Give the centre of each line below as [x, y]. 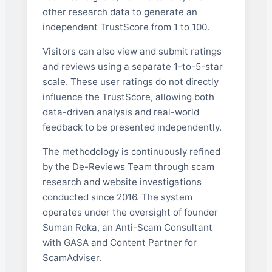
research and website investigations [122, 182]
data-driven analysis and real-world [121, 112]
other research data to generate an [120, 12]
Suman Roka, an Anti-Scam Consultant [127, 227]
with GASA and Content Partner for [119, 242]
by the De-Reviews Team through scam [128, 166]
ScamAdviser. [72, 257]
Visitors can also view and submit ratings [132, 51]
